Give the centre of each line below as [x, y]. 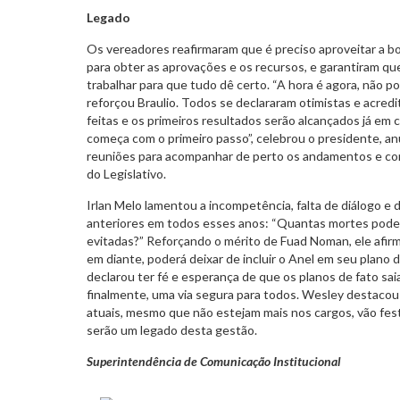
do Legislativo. [126, 173]
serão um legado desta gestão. [172, 329]
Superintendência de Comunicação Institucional [214, 361]
